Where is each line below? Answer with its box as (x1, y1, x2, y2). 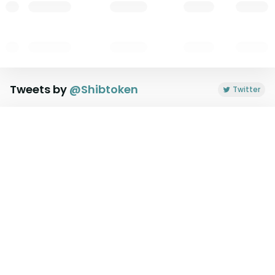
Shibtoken (81, 82, 138, 97)
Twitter (233, 84, 260, 95)
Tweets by (10, 82, 69, 97)
